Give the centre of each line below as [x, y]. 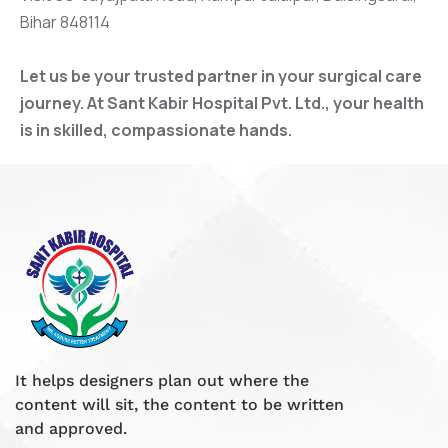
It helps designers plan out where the [162, 380]
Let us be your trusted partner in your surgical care [221, 75]
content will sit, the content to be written [179, 404]
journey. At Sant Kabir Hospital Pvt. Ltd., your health [222, 102]
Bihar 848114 [65, 21]
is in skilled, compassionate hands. [156, 129]
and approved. [71, 428]
